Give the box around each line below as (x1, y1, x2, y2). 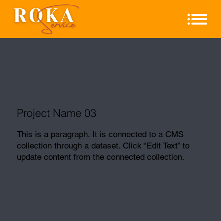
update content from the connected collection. (16, 151, 184, 162)
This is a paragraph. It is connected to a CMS (16, 129, 184, 139)
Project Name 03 (17, 106, 97, 120)
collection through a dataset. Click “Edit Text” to (16, 140, 189, 150)
